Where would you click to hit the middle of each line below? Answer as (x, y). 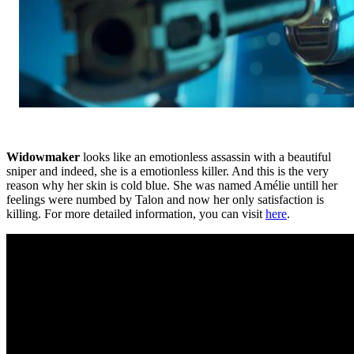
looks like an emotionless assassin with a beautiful (205, 156)
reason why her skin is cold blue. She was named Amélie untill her (172, 185)
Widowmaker (43, 156)
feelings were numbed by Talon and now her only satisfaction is (165, 199)
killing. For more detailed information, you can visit (136, 213)
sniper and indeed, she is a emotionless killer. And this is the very (168, 171)
